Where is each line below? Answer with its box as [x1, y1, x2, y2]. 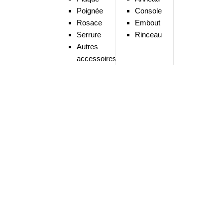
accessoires [76, 54, 116, 63]
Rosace [76, 18, 102, 27]
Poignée [76, 6, 103, 15]
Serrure [76, 30, 101, 39]
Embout [134, 18, 160, 27]
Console [134, 6, 162, 15]
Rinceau [134, 30, 162, 39]
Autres [76, 42, 98, 51]
